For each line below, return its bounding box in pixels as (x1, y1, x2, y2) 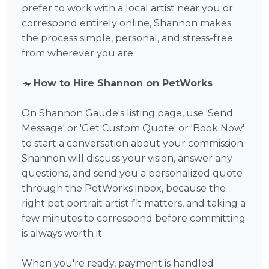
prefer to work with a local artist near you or (22, 2, 234, 14)
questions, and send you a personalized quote (22, 168, 243, 180)
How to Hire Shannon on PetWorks (34, 77, 213, 89)
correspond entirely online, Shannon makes (22, 17, 232, 29)
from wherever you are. (22, 47, 136, 59)
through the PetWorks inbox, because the (22, 183, 226, 195)
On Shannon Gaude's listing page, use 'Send (22, 107, 234, 119)
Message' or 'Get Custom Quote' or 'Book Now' (22, 122, 245, 134)
